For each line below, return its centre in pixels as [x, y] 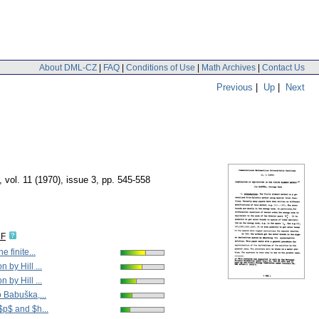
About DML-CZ [68, 67]
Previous [235, 87]
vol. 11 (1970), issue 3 [51, 180]
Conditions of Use [161, 67]
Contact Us [283, 67]
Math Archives [229, 67]
